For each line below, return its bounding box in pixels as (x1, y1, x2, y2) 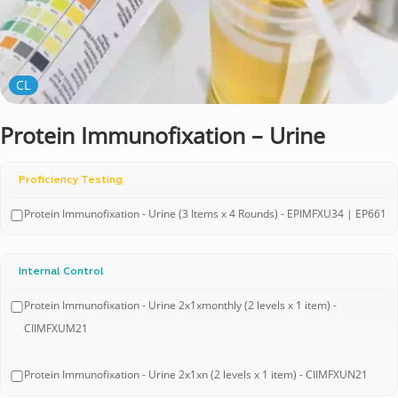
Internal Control (19, 267, 104, 277)
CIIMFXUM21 (23, 321, 88, 336)
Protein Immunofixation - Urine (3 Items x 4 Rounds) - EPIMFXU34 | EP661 (23, 206, 386, 221)
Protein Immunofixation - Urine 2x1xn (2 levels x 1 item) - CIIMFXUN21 (23, 367, 368, 382)
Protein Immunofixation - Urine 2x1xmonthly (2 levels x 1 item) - (23, 298, 337, 313)
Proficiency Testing (19, 175, 123, 186)
